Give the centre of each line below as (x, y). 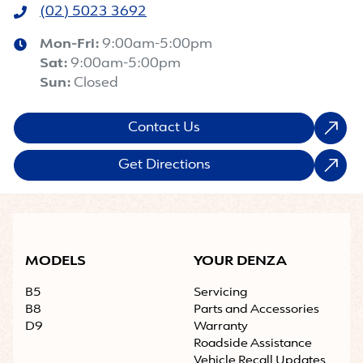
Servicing (220, 293)
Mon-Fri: (71, 45)
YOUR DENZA (240, 262)
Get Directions (164, 166)
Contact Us (164, 128)
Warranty (221, 327)
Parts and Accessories (256, 310)
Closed (96, 84)
